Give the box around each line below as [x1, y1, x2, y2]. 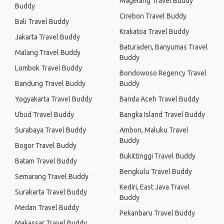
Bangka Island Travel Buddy [119, 110, 205, 118]
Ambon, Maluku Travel [119, 126, 188, 134]
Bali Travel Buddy [15, 17, 69, 25]
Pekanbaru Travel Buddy [119, 209, 195, 217]
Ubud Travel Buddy [15, 110, 74, 118]
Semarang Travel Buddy [15, 172, 88, 180]
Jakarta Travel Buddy [15, 33, 80, 41]
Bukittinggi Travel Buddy [119, 152, 195, 160]
